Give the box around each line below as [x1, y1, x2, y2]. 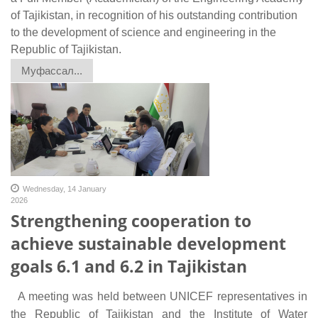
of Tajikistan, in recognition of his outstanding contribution [11, 9, 297, 21]
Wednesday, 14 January [23, 184, 106, 193]
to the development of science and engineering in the [11, 26, 276, 38]
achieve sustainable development [11, 231, 286, 255]
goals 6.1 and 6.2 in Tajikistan [11, 254, 247, 278]
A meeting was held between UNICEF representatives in [11, 290, 307, 302]
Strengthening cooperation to [11, 209, 251, 232]
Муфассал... [21, 64, 82, 77]
